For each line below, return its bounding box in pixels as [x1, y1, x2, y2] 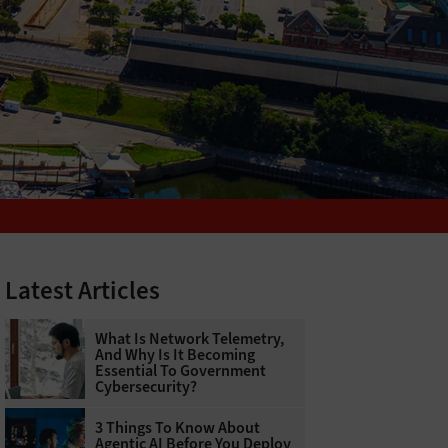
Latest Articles [4, 274, 160, 308]
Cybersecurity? [94, 376, 197, 398]
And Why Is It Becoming [94, 344, 255, 366]
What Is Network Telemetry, [94, 328, 284, 350]
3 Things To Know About [94, 417, 260, 439]
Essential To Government [94, 360, 266, 382]
